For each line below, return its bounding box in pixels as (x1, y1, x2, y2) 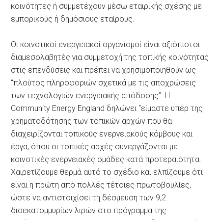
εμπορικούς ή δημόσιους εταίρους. (11, 14, 135, 24)
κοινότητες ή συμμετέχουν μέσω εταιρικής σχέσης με (11, 1, 202, 11)
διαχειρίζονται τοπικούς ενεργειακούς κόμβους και (11, 129, 193, 138)
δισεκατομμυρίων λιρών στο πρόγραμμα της (11, 206, 167, 215)
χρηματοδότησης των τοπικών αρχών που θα (11, 116, 172, 126)
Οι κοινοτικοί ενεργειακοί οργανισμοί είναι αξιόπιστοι (11, 40, 200, 49)
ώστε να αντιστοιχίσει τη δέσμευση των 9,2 (11, 193, 166, 202)
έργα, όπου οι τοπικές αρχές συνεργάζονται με (11, 142, 178, 151)
